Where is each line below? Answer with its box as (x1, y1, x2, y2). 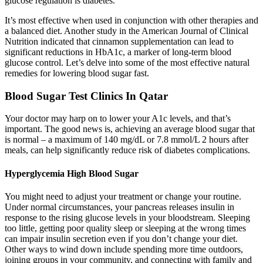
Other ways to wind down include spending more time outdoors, (5, 244, 243, 254)
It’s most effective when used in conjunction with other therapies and (5, 15, 258, 25)
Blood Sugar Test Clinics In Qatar (5, 89, 168, 102)
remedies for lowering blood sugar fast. (5, 68, 149, 78)
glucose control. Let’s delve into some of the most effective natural (5, 57, 249, 68)
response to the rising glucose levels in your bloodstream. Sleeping (5, 212, 250, 222)
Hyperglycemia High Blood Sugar (5, 168, 139, 178)
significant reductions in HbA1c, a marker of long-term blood (5, 46, 231, 57)
